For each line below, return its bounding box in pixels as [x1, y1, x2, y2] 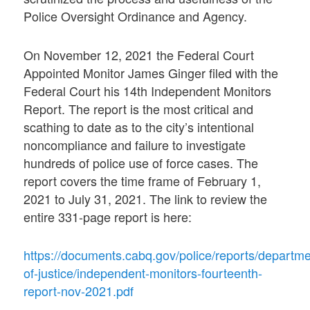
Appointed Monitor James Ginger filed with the [24, 63, 279, 82]
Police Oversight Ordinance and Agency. [24, 7, 248, 26]
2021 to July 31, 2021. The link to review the [24, 189, 268, 208]
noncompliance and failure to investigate [24, 135, 246, 154]
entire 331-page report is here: [24, 207, 192, 226]
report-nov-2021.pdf [24, 281, 134, 300]
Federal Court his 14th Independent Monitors [24, 81, 272, 100]
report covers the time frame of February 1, [24, 171, 262, 190]
